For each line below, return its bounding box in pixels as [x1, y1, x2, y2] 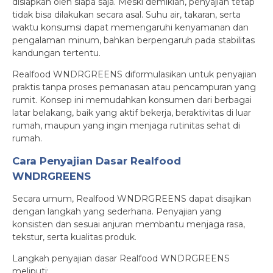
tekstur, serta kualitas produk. [12, 232, 136, 243]
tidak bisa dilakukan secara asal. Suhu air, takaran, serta [12, 9, 241, 20]
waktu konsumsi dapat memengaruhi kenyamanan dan [12, 22, 249, 33]
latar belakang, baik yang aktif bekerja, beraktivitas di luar [12, 107, 251, 118]
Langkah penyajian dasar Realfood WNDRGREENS [12, 253, 230, 264]
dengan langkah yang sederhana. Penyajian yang [12, 206, 221, 217]
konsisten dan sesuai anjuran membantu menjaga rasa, [12, 219, 245, 230]
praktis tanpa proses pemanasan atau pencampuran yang [12, 82, 256, 93]
